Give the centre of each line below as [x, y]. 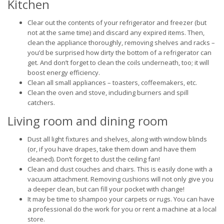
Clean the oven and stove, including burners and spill [108, 92]
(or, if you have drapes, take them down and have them [112, 149]
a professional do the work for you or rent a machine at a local [122, 209]
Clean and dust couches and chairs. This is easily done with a [120, 169]
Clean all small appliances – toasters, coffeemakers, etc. [112, 82]
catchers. [41, 102]
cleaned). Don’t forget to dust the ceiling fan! [94, 159]
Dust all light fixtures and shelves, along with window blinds [117, 139]
